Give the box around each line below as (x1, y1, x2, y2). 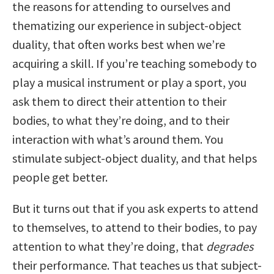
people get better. (12, 169, 108, 185)
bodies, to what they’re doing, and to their (12, 113, 229, 128)
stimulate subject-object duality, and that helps (12, 150, 257, 166)
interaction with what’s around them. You (12, 131, 223, 147)
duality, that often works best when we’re (12, 37, 225, 53)
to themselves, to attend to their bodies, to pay (12, 220, 257, 235)
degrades (206, 239, 253, 254)
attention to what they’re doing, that (12, 239, 206, 254)
